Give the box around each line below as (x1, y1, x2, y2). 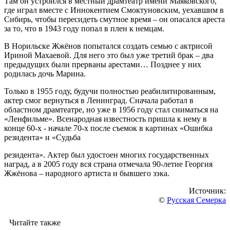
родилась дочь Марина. (4, 69, 86, 78)
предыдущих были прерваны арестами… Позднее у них (4, 60, 201, 69)
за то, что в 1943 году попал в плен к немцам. (4, 24, 164, 33)
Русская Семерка (167, 195, 226, 204)
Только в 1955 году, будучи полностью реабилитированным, (4, 86, 216, 95)
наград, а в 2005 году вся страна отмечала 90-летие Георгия (4, 159, 213, 168)
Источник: (189, 186, 226, 195)
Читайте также (9, 218, 61, 227)
